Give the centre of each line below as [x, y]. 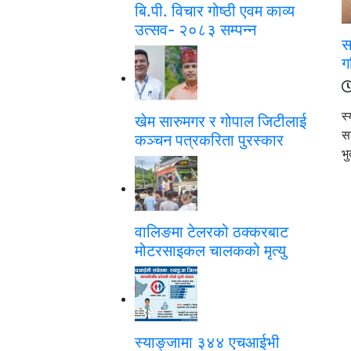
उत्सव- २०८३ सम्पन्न [195, 29]
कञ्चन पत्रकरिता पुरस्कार [209, 140]
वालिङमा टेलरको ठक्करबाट [212, 232]
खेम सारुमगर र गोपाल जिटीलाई [221, 121]
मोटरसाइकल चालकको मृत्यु [210, 250]
